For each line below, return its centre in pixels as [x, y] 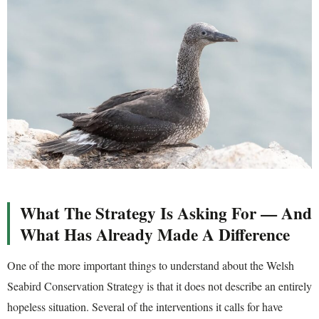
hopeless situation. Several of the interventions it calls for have [145, 306]
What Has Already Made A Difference [155, 234]
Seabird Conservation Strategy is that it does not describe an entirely [159, 286]
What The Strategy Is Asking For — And [166, 213]
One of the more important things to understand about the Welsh [151, 265]
